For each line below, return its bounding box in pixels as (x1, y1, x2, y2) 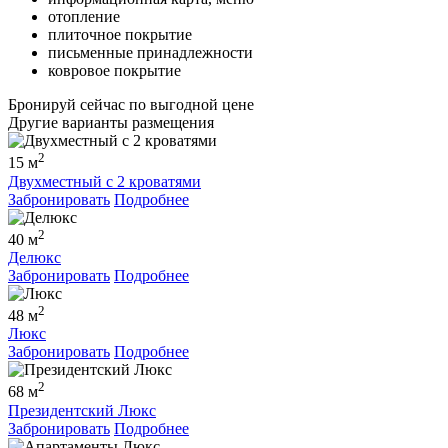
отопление (48, 8, 120, 26)
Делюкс (8, 248, 61, 266)
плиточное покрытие (48, 26, 192, 44)
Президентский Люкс (8, 401, 156, 419)
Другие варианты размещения (8, 114, 214, 132)
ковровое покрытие (48, 62, 181, 80)
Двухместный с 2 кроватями (8, 172, 201, 190)
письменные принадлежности (48, 44, 253, 62)
